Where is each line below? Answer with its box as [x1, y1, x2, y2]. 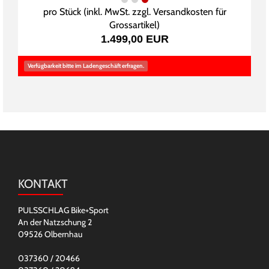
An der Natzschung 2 [18, 217, 92, 228]
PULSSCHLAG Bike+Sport [18, 205, 109, 216]
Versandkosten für [153, 6, 226, 18]
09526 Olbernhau [18, 229, 82, 240]
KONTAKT [18, 177, 68, 192]
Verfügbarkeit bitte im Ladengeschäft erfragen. [28, 62, 144, 70]
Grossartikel [109, 19, 157, 31]
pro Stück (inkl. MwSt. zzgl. [43, 6, 153, 18]
